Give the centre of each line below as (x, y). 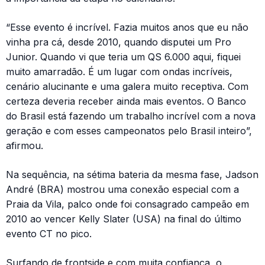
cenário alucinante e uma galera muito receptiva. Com (127, 86)
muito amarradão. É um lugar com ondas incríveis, (119, 71)
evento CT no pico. (49, 233)
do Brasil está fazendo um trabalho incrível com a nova (131, 116)
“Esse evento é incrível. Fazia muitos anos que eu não (127, 27)
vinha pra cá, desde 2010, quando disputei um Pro (119, 42)
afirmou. (25, 145)
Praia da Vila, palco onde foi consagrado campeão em (127, 204)
